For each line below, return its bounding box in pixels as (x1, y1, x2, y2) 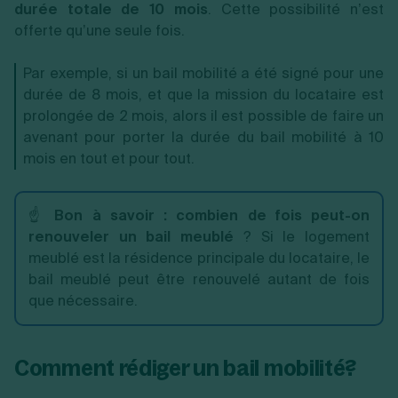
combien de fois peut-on (176, 205, 370, 225)
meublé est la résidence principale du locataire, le (28, 248, 370, 267)
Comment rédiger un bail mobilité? (14, 354, 357, 381)
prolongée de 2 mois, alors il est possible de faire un (23, 106, 384, 125)
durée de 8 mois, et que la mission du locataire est (23, 84, 384, 104)
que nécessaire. (28, 291, 138, 310)
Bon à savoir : (54, 205, 168, 225)
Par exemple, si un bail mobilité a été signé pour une (23, 63, 384, 83)
